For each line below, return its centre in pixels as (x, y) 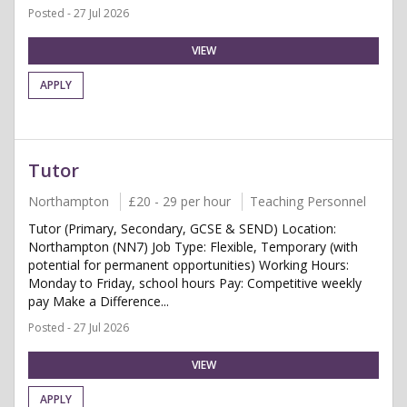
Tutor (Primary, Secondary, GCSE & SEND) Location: (182, 228)
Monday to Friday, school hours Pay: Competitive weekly (195, 283)
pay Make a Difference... (99, 301)
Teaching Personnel (308, 201)
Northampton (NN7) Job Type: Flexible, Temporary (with (193, 247)
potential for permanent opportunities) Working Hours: (189, 265)
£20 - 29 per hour (179, 201)
